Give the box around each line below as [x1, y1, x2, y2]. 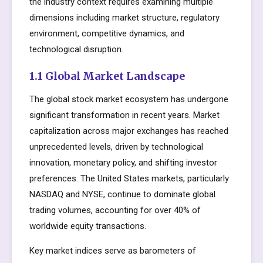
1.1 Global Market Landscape [29, 69, 185, 83]
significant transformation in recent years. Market [29, 110, 220, 120]
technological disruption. [29, 44, 123, 55]
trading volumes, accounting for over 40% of [29, 205, 201, 215]
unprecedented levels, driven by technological [29, 141, 203, 152]
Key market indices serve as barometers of [29, 245, 196, 256]
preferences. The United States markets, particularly [29, 173, 229, 184]
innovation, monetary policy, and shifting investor [29, 157, 217, 168]
